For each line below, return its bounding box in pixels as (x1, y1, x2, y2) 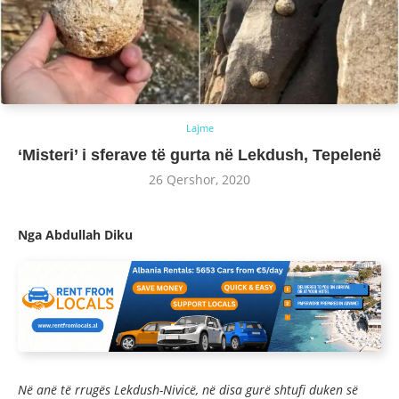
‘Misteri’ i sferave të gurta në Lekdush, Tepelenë (18, 145, 381, 164)
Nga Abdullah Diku (18, 225, 133, 243)
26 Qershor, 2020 (149, 170, 250, 188)
